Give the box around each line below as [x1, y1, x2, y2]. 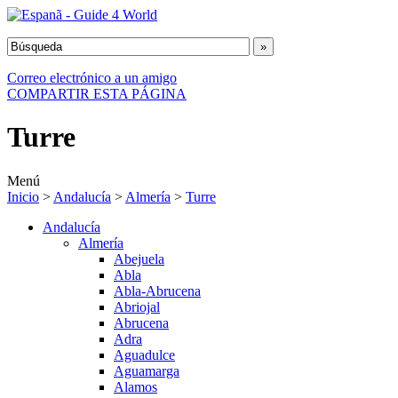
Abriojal [114, 298, 160, 314]
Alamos [114, 378, 157, 394]
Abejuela [114, 251, 164, 267]
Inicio [7, 188, 39, 204]
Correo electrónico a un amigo [7, 70, 177, 85]
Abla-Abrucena [114, 283, 201, 298]
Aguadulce [114, 346, 175, 362]
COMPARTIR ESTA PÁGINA [7, 86, 187, 101]
